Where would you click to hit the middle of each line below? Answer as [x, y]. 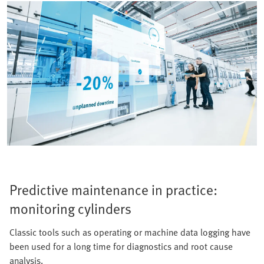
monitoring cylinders [70, 209]
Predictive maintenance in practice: [113, 190]
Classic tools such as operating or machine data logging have [130, 232]
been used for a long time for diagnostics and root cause [121, 247]
